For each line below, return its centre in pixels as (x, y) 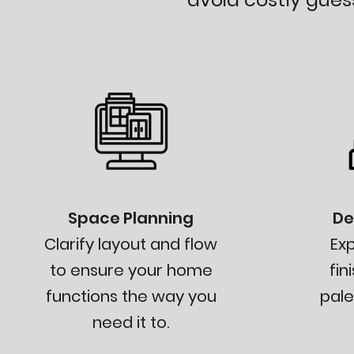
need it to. (131, 322)
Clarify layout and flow (131, 244)
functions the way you (131, 296)
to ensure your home (131, 270)
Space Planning (131, 218)
